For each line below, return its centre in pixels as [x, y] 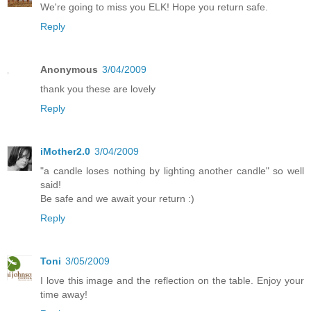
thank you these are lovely [98, 89]
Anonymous [69, 69]
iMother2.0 [65, 151]
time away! [64, 294]
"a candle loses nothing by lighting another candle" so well [172, 170]
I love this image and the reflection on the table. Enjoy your [172, 280]
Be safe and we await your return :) [117, 198]
